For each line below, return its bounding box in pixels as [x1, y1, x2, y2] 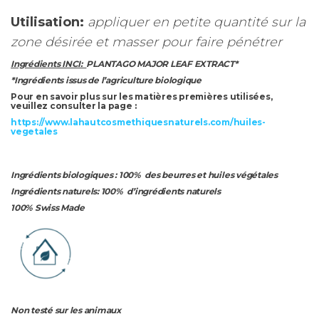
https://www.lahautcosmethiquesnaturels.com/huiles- [11, 116, 266, 127]
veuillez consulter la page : [11, 100, 137, 111]
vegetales [11, 125, 58, 137]
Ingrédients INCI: [11, 58, 87, 69]
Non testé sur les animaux [11, 304, 139, 315]
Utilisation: [11, 14, 84, 30]
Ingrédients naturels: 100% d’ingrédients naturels [11, 185, 221, 197]
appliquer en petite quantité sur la [88, 14, 305, 30]
